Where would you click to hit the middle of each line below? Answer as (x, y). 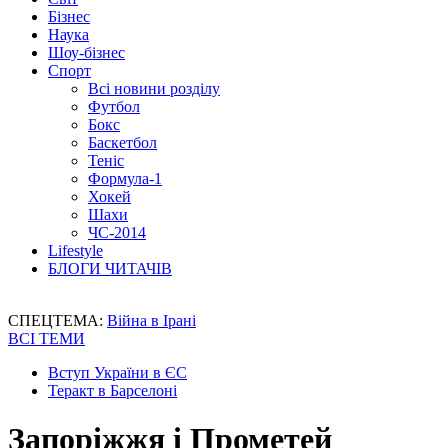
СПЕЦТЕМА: (57, 320)
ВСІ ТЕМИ (46, 338)
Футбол (114, 106)
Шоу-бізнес (86, 52)
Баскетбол (122, 142)
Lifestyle (75, 250)
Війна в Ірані (151, 320)
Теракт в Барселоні (112, 390)
